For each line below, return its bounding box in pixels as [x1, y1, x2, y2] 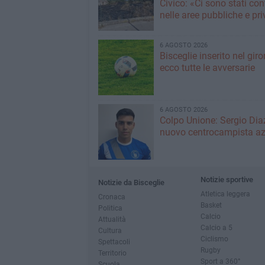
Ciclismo [200, 234, 228, 243]
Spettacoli [98, 237, 130, 246]
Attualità [98, 215, 126, 224]
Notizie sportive [200, 175, 253, 184]
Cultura [98, 226, 122, 235]
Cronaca [98, 192, 125, 201]
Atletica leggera [200, 189, 250, 198]
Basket [200, 201, 222, 209]
